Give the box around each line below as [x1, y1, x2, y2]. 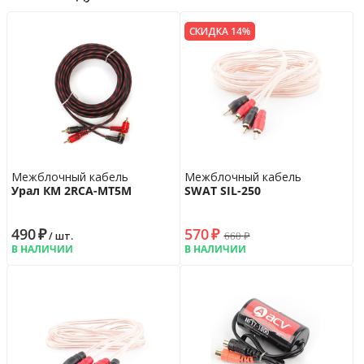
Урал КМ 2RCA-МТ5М [11, 182, 132, 198]
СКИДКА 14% [188, 24, 250, 38]
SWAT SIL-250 [184, 182, 261, 198]
